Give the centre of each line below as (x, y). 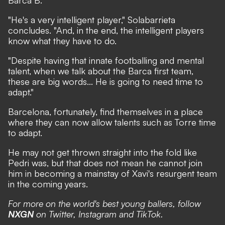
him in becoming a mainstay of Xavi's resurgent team (113, 173)
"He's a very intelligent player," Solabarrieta (92, 20)
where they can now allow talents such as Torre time (112, 122)
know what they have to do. (62, 41)
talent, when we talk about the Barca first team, (101, 71)
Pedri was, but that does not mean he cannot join (105, 163)
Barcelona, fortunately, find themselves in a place (105, 111)
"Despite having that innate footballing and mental (106, 60)
